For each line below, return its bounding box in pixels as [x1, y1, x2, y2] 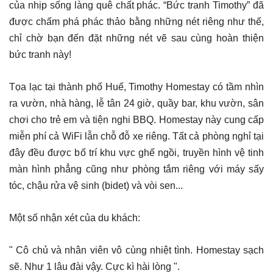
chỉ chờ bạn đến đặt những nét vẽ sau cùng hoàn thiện [9, 32, 264, 43]
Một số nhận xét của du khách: [9, 212, 140, 223]
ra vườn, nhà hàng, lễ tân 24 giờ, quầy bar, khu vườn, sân [9, 97, 264, 108]
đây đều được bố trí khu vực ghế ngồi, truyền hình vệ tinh [9, 147, 264, 158]
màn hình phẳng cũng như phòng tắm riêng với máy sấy [9, 163, 264, 174]
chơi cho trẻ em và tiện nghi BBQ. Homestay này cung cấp [9, 114, 264, 125]
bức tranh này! [9, 49, 74, 60]
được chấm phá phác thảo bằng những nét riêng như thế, [9, 16, 264, 27]
